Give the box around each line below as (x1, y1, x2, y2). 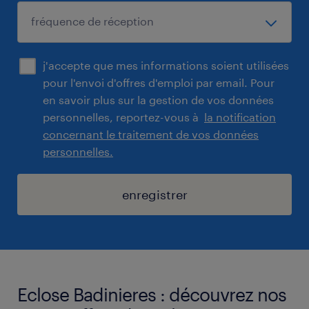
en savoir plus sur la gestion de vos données (43, 92, 274, 106)
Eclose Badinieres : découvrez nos (17, 283, 286, 305)
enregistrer (121, 186, 188, 202)
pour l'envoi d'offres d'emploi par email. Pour (43, 75, 275, 89)
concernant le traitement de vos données (43, 127, 259, 141)
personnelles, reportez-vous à (43, 110, 204, 123)
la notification (204, 110, 276, 123)
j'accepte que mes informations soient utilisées (43, 58, 289, 72)
